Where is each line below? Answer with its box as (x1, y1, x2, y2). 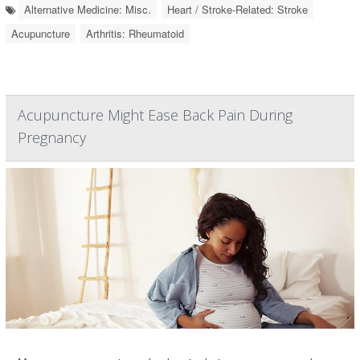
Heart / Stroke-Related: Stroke (167, 2, 308, 18)
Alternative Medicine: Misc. (24, 2, 151, 18)
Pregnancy (18, 128, 86, 148)
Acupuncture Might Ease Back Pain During (18, 105, 292, 125)
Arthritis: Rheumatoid (86, 26, 184, 42)
